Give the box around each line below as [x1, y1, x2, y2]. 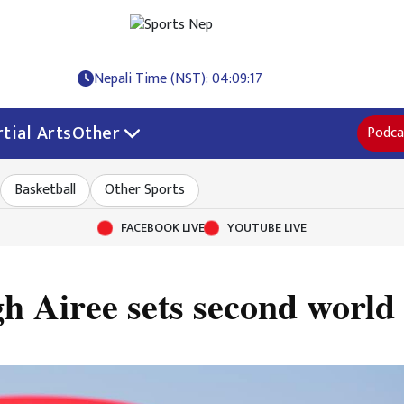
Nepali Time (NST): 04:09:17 [94, 67, 263, 92]
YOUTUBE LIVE [226, 217, 307, 239]
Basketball [14, 178, 76, 203]
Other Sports [104, 178, 185, 203]
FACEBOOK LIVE [120, 217, 205, 239]
